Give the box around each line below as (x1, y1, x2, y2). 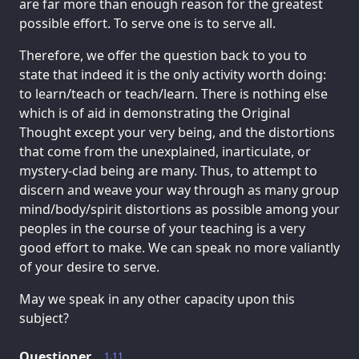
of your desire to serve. (19, 257, 159, 276)
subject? (19, 309, 69, 327)
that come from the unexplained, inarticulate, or (19, 142, 311, 160)
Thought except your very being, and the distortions (19, 123, 335, 141)
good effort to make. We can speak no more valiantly (19, 238, 340, 256)
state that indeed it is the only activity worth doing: (19, 65, 326, 83)
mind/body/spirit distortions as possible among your (19, 200, 340, 218)
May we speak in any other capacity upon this (19, 289, 295, 308)
